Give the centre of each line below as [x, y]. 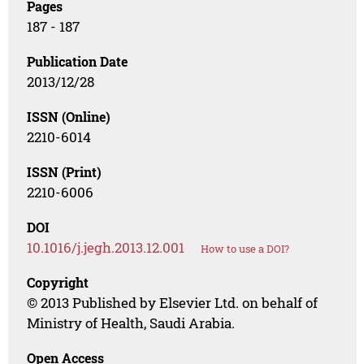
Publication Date [78, 61]
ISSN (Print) [65, 171]
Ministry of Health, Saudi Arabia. [131, 323]
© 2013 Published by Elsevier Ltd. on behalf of [173, 302]
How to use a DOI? [245, 248]
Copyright [58, 282]
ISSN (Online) [69, 116]
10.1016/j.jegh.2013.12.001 [106, 247]
